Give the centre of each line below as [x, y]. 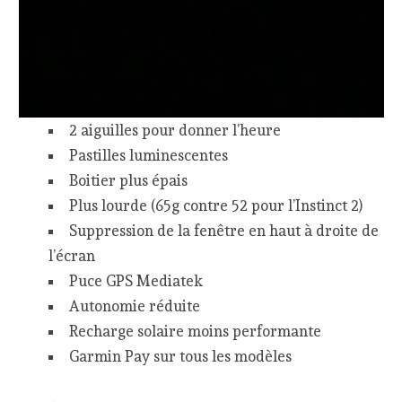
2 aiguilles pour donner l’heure [175, 130]
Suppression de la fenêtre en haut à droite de [223, 230]
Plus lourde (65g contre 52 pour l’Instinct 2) [215, 205]
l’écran [71, 255]
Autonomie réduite [134, 306]
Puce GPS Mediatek [135, 280]
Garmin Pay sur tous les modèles [180, 356]
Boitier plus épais [128, 180]
